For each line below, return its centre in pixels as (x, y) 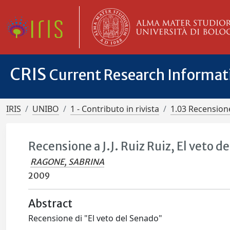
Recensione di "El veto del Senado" (95, 218)
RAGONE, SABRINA (68, 162)
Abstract (51, 204)
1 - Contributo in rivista (115, 109)
